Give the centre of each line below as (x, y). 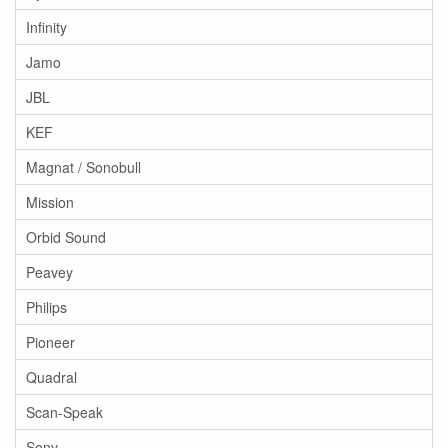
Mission (50, 202)
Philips (46, 307)
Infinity (46, 27)
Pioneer (50, 342)
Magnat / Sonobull (83, 167)
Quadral (51, 377)
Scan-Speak (64, 412)
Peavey (49, 272)
